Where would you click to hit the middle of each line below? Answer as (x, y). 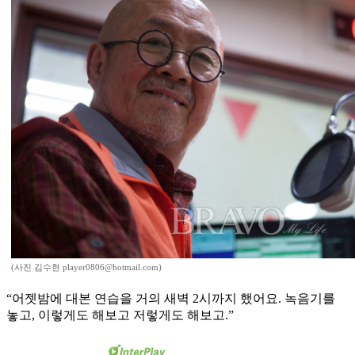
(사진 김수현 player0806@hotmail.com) (86, 267)
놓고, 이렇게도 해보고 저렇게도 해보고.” (120, 315)
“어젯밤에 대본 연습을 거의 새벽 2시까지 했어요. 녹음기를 (171, 299)
